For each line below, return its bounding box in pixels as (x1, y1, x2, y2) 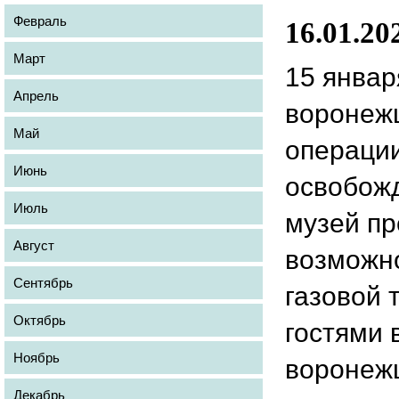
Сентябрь (13, 275, 73, 290)
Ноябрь (13, 350, 60, 365)
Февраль (13, 13, 67, 28)
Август (13, 238, 54, 253)
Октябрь (13, 313, 66, 328)
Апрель (13, 88, 59, 103)
